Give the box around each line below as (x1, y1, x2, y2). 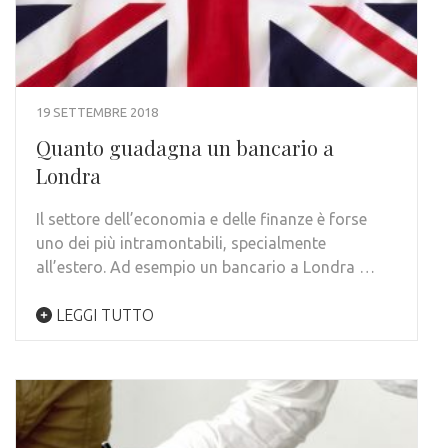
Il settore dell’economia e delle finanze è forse (36, 210, 367, 229)
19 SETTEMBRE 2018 (36, 105, 158, 120)
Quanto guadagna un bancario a (36, 134, 334, 162)
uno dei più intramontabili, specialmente (36, 234, 326, 253)
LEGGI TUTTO (52, 306, 154, 325)
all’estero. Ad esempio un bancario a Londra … (36, 258, 375, 277)
